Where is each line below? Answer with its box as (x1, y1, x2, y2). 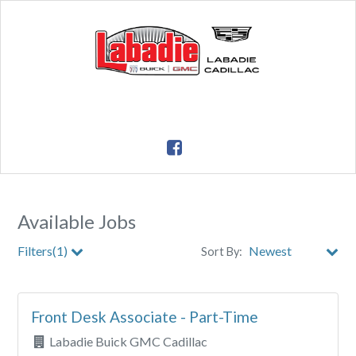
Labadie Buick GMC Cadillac (48, 334, 207, 350)
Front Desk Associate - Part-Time (31, 307, 259, 326)
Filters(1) (17, 242, 68, 258)
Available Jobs (17, 210, 137, 233)
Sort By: (200, 244, 242, 258)
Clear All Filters (253, 314, 339, 330)
